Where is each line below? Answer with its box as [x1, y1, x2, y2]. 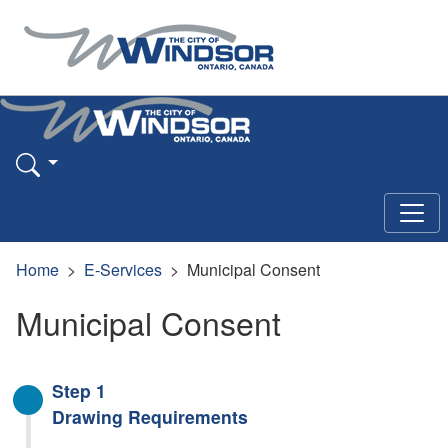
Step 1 [52, 377, 106, 403]
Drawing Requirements [52, 403, 248, 429]
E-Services [84, 257, 162, 281]
